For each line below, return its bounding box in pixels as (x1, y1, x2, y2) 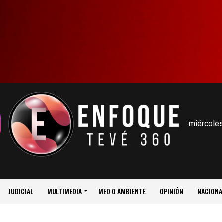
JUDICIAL (8, 186, 33, 196)
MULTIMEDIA (47, 186, 82, 196)
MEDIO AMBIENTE (98, 186, 146, 196)
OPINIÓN (159, 186, 183, 196)
